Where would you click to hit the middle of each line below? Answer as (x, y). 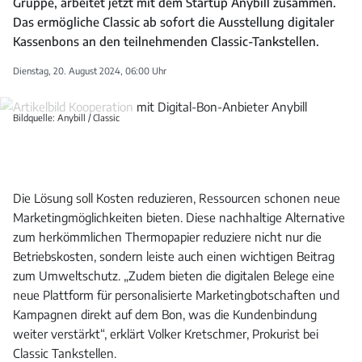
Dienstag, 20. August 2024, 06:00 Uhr (90, 71)
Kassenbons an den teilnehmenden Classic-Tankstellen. (166, 42)
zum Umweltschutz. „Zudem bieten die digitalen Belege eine (174, 276)
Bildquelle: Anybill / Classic (66, 118)
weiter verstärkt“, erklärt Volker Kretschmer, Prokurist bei (166, 334)
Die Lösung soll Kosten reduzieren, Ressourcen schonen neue (177, 198)
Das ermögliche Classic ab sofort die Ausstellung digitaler (174, 22)
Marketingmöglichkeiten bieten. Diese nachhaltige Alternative (179, 218)
